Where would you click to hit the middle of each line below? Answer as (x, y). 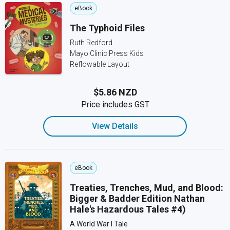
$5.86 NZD (115, 92)
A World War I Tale (99, 224)
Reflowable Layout (100, 64)
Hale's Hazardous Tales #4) (128, 209)
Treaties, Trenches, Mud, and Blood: (147, 188)
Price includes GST (115, 104)
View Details (115, 126)
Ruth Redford (91, 43)
